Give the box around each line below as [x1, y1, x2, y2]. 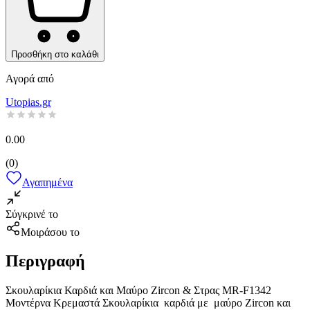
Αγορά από [6, 72, 54, 84]
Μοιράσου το [21, 226, 80, 238]
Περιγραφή [6, 252, 85, 271]
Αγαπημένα [22, 176, 73, 188]
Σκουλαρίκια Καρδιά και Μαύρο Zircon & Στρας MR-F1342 [6, 284, 271, 297]
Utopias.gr [6, 95, 51, 108]
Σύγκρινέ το [6, 208, 58, 220]
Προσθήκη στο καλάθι [11, 48, 99, 60]
